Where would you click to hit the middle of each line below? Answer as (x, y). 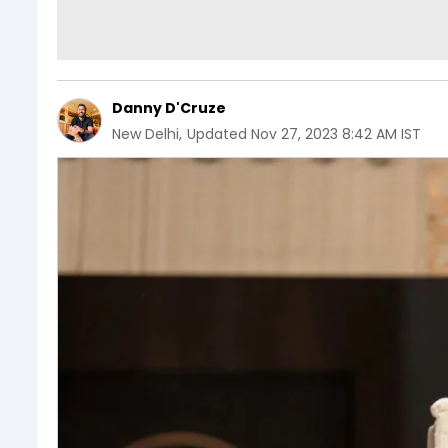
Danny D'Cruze (169, 107)
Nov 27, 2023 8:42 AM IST (336, 133)
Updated (217, 133)
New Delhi (145, 133)
